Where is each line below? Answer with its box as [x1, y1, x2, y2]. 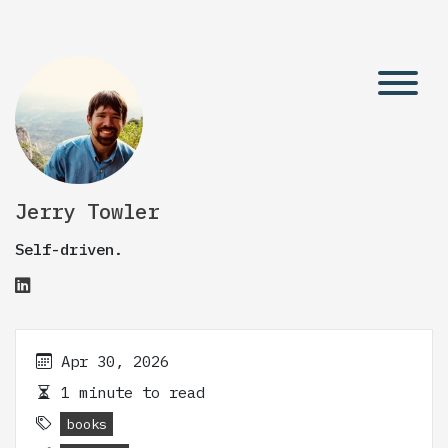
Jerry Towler [15, 198, 159, 225]
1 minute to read [52, 382, 205, 402]
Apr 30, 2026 [61, 351, 169, 371]
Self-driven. [15, 239, 123, 259]
